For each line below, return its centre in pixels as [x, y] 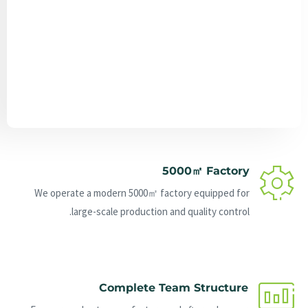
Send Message [154, 114]
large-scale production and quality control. [161, 212]
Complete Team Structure [174, 288]
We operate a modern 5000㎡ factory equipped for [142, 193]
